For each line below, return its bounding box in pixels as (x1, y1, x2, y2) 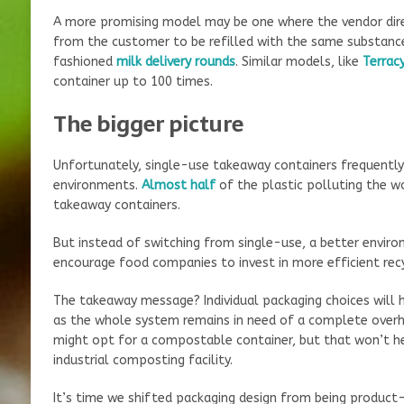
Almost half (141, 177, 216, 193)
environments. (52, 177, 142, 193)
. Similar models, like (234, 53, 363, 69)
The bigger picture (52, 106, 243, 142)
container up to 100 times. (52, 73, 213, 89)
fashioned (52, 53, 116, 69)
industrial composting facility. (52, 352, 233, 368)
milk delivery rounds (115, 53, 235, 69)
